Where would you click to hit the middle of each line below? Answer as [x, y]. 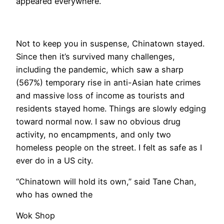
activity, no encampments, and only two [93, 134]
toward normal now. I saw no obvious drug [98, 121]
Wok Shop [35, 216]
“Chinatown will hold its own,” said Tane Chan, [106, 182]
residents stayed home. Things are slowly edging [111, 108]
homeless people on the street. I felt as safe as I [109, 147]
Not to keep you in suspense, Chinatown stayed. [110, 43]
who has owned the [54, 195]
